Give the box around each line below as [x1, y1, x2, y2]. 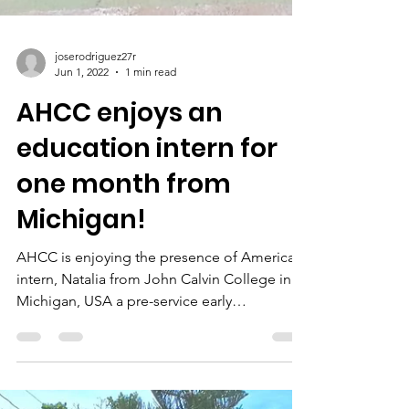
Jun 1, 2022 [55, 243, 109, 257]
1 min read [125, 243, 176, 257]
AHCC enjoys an [16, 273, 223, 309]
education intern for [16, 309, 278, 344]
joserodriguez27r [55, 227, 136, 241]
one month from [16, 344, 231, 380]
